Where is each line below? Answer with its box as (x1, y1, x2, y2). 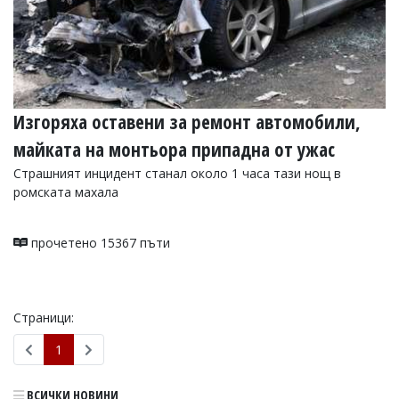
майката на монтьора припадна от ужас (13, 136, 335, 162)
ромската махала (13, 183, 118, 200)
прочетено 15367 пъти (28, 233, 170, 251)
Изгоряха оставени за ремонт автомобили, (13, 109, 361, 134)
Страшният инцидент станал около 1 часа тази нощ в (13, 164, 341, 182)
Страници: (13, 308, 74, 326)
